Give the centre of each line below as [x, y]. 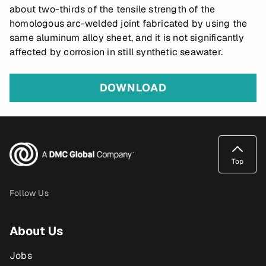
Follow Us [29, 193]
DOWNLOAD [133, 88]
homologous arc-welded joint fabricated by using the [129, 23]
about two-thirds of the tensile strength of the [113, 9]
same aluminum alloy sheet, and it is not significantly [127, 38]
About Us [36, 231]
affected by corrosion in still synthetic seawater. [116, 52]
